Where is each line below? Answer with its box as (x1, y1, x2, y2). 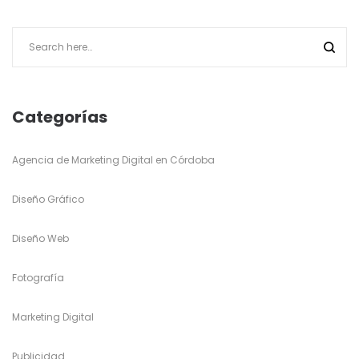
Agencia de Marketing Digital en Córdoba (12, 153, 215, 167)
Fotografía (12, 271, 64, 284)
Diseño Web (12, 232, 69, 245)
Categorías (12, 106, 107, 128)
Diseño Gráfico (12, 192, 84, 206)
